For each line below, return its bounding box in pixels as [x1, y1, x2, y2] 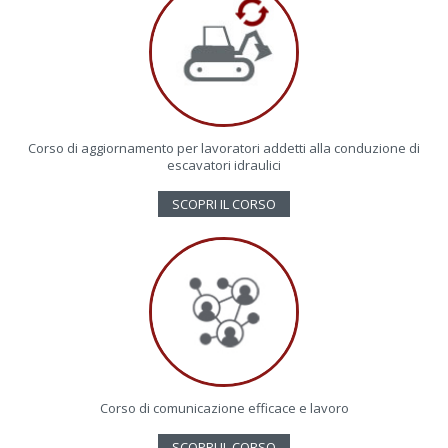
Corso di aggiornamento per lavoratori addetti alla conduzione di [28, 138, 420, 157]
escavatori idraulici [167, 155, 281, 174]
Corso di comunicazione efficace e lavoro [99, 398, 349, 417]
